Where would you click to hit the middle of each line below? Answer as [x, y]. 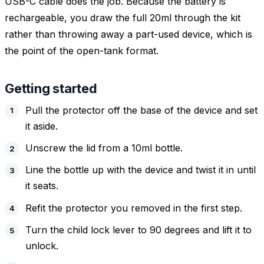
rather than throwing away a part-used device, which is [128, 34]
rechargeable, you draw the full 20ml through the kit [123, 17]
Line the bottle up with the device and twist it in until [141, 170]
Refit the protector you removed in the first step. [134, 208]
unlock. [42, 246]
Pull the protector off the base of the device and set [142, 110]
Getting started [51, 88]
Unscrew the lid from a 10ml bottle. [104, 148]
